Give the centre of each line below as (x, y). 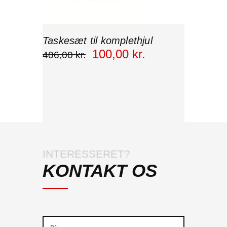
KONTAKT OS (100, 170)
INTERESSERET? (86, 154)
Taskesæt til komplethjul (98, 40)
